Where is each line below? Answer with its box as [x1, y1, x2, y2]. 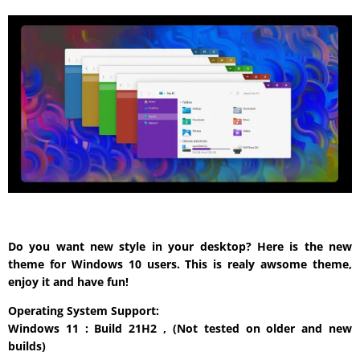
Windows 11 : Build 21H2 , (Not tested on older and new [8, 321, 352, 337]
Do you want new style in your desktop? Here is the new [8, 239, 352, 255]
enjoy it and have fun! [8, 274, 129, 290]
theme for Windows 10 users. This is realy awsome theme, [8, 256, 352, 272]
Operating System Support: [8, 303, 159, 319]
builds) [8, 338, 46, 354]
